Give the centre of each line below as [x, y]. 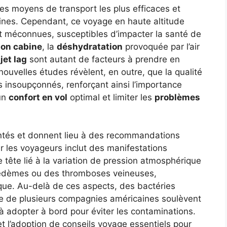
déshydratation [90, 46]
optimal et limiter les [111, 97]
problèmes [177, 97]
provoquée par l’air [161, 46]
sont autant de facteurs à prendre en [103, 59]
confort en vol [38, 97]
